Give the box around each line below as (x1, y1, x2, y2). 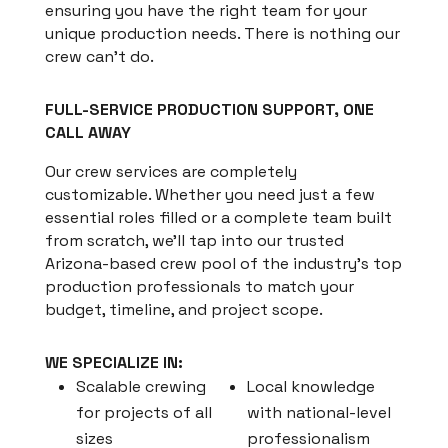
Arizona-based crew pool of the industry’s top (44, 252, 402, 274)
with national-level (247, 401, 392, 423)
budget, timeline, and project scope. (44, 298, 323, 320)
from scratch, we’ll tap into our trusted (44, 229, 344, 251)
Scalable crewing (75, 375, 206, 397)
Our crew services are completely (44, 160, 297, 182)
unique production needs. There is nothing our (44, 22, 400, 44)
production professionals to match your (44, 275, 354, 297)
